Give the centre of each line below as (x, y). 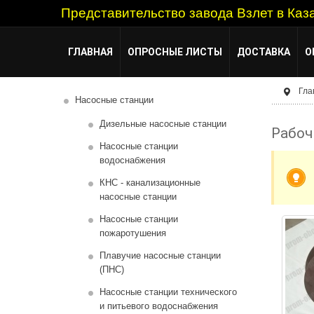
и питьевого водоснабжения (158, 306)
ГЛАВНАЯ (90, 52)
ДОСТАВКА (264, 52)
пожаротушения (132, 233)
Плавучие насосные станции (160, 255)
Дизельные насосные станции (163, 124)
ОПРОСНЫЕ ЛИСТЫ (175, 52)
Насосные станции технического (168, 292)
